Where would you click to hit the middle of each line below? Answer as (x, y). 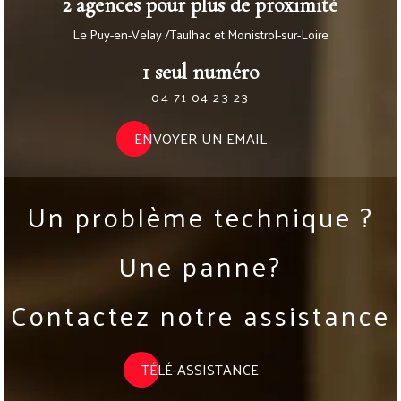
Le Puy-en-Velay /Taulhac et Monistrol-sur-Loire (200, 34)
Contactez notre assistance (200, 314)
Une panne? (200, 265)
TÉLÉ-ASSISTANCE (200, 370)
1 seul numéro (200, 72)
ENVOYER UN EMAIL (200, 139)
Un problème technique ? (200, 216)
